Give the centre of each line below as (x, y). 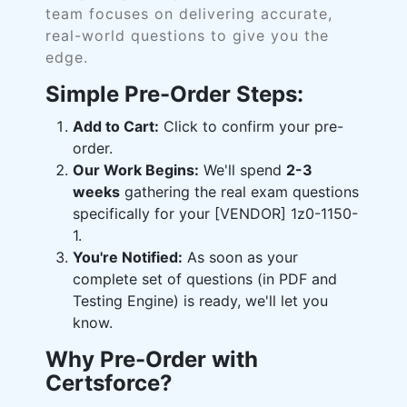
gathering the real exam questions (239, 192)
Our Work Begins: (136, 170)
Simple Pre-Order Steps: (174, 94)
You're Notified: (128, 257)
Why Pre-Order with (152, 359)
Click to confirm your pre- (251, 126)
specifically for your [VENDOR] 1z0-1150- (215, 213)
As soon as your (240, 257)
